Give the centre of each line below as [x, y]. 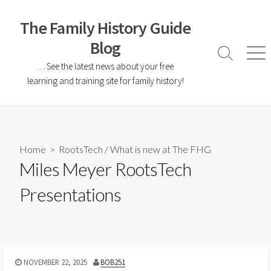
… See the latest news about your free [105, 66]
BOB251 [113, 262]
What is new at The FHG [161, 149]
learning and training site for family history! [105, 81]
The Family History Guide [105, 28]
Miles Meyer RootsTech [106, 169]
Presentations [70, 194]
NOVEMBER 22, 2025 [55, 262]
